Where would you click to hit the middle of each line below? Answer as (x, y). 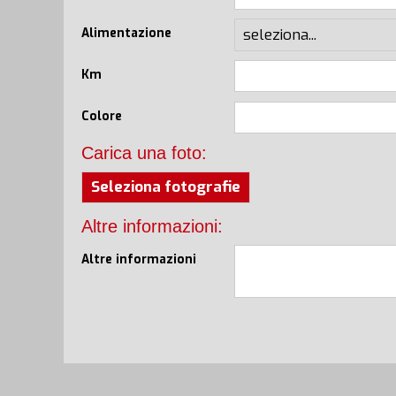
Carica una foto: (144, 152)
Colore (102, 115)
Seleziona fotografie (166, 187)
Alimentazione (126, 32)
